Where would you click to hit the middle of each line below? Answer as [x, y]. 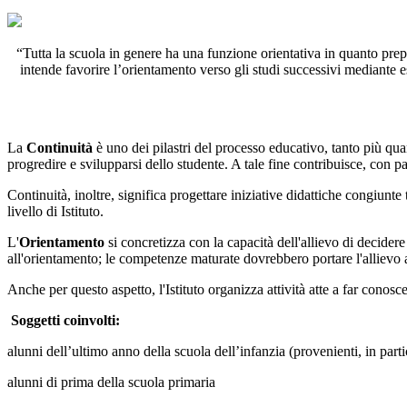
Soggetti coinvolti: [65, 321]
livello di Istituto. [55, 212]
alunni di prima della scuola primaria [111, 382]
